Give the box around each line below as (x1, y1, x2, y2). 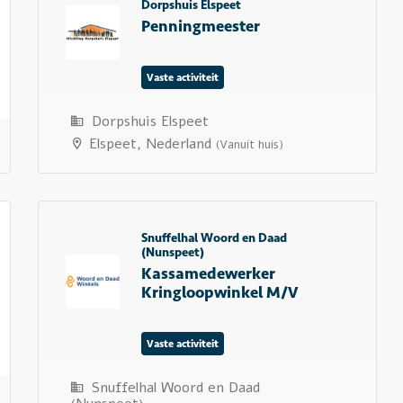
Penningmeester (140, 16, 260, 36)
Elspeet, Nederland (84, 134, 216, 154)
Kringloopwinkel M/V (140, 282, 298, 302)
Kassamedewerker (140, 264, 275, 283)
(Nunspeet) (140, 245, 204, 260)
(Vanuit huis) (215, 137, 283, 153)
